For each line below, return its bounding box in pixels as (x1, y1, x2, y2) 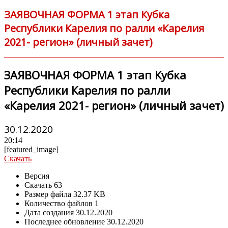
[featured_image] (4, 145, 59, 154)
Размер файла (24, 189, 73, 198)
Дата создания (24, 208, 76, 217)
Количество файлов (24, 198, 95, 208)
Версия (24, 171, 49, 180)
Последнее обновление (24, 217, 107, 226)
